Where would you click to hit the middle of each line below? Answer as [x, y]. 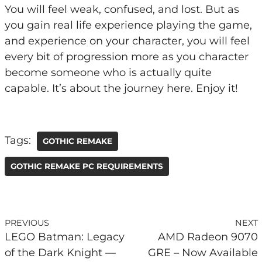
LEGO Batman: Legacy [64, 237]
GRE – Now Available [203, 252]
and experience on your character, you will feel [127, 41]
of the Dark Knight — [60, 252]
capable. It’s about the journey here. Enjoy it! [121, 88]
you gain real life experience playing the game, [128, 25]
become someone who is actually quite [108, 72]
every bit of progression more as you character [126, 56]
